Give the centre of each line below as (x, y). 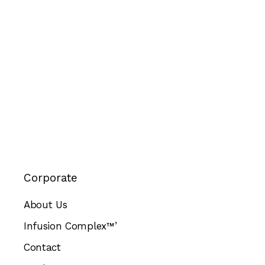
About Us (46, 205)
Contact (42, 248)
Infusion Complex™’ (70, 226)
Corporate (51, 177)
